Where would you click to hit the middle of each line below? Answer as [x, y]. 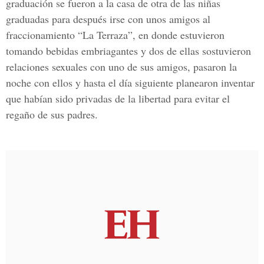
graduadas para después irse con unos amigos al [108, 19]
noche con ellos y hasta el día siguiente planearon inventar [130, 82]
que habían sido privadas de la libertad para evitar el [118, 98]
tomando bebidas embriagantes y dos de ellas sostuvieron [128, 51]
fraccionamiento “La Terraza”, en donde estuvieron [115, 35]
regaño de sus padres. [52, 114]
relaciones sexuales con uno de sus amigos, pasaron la [121, 67]
